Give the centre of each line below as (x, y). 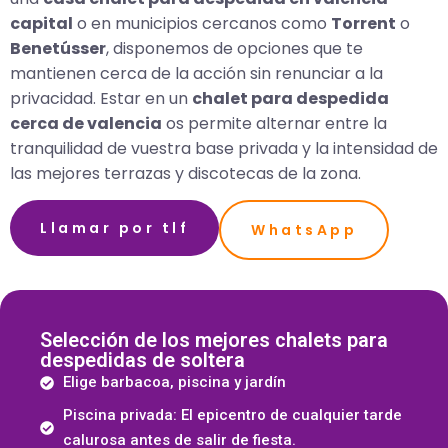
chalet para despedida (290, 98)
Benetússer (58, 48)
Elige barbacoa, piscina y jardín (174, 382)
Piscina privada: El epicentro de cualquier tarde (232, 415)
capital (41, 23)
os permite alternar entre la (274, 123)
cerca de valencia (86, 123)
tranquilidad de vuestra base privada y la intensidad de (224, 148)
